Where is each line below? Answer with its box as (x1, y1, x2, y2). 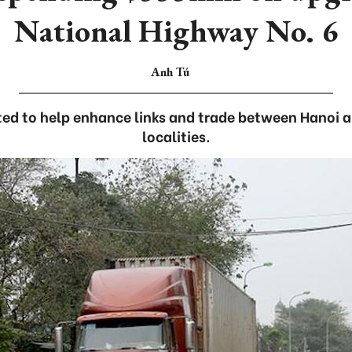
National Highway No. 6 (14, 10, 338, 51)
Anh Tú (150, 64, 189, 80)
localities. (141, 125, 211, 146)
